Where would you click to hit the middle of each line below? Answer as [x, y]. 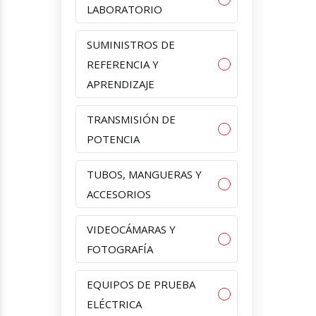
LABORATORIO [124, 9]
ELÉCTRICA [114, 304]
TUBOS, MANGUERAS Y [144, 174]
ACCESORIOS [119, 194]
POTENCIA [113, 139]
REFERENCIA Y [123, 64]
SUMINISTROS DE [131, 44]
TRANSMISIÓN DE [131, 119]
